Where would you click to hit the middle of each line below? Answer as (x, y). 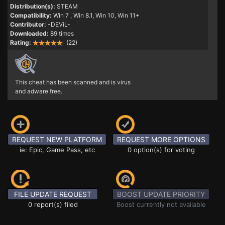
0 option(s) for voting (161, 150)
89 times (62, 33)
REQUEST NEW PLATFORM (57, 139)
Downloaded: (29, 33)
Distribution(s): (33, 6)
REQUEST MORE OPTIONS (161, 139)
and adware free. (39, 91)
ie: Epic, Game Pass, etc (57, 150)
